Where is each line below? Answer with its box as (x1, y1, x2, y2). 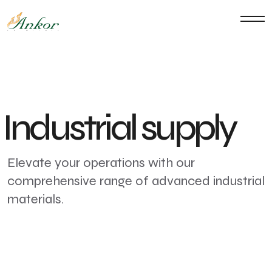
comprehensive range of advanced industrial (7, 173, 265, 189)
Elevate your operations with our (7, 155, 195, 171)
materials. (7, 191, 64, 207)
